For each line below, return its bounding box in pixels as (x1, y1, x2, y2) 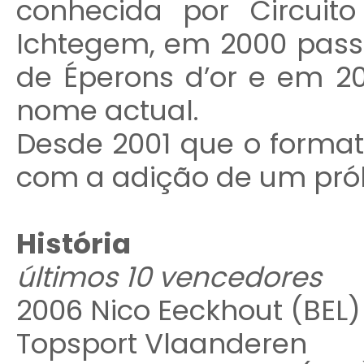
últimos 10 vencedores (15, 258, 322, 297)
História (15, 224, 131, 263)
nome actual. (15, 91, 199, 130)
